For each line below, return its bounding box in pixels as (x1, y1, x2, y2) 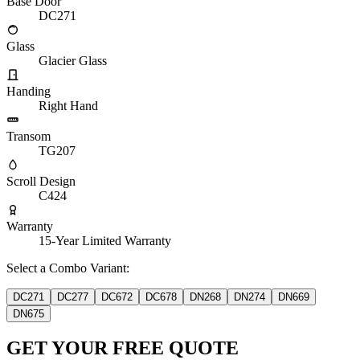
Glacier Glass (39, 53, 107, 67)
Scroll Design (6, 174, 76, 188)
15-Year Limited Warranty (39, 233, 171, 247)
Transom (6, 129, 51, 143)
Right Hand (39, 98, 98, 112)
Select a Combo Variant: (6, 260, 129, 275)
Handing (6, 84, 51, 98)
